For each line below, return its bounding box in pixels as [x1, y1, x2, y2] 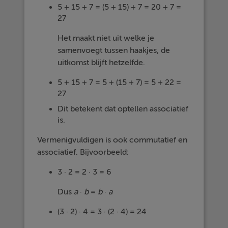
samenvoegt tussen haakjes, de [58, 46, 170, 55]
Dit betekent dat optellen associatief [58, 104, 189, 113]
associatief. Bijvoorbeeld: [37, 148, 129, 157]
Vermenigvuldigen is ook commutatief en [37, 135, 188, 145]
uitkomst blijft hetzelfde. [58, 58, 146, 67]
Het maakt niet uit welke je [58, 34, 155, 43]
